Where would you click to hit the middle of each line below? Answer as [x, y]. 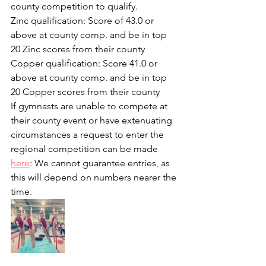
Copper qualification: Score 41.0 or [85, 63]
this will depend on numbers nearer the [95, 177]
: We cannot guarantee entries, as [101, 163]
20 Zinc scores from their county [78, 49]
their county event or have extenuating [93, 120]
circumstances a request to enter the [88, 134]
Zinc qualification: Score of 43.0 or [83, 20]
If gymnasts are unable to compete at [90, 106]
